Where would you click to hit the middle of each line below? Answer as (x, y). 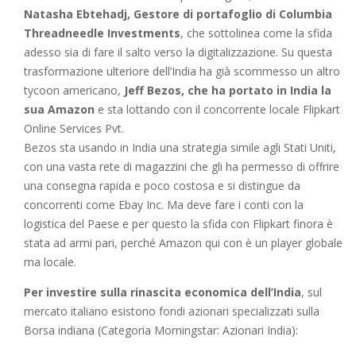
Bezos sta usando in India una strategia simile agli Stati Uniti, (180, 147)
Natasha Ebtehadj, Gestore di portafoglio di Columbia (178, 14)
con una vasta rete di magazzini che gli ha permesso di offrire (182, 166)
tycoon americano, (74, 90)
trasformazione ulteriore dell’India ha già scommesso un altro (182, 71)
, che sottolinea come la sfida (256, 33)
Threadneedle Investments (102, 33)
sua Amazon (59, 109)
